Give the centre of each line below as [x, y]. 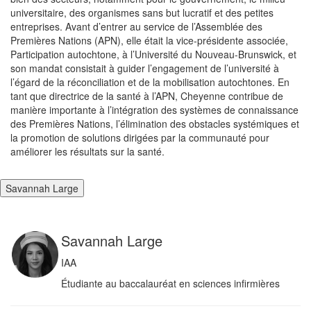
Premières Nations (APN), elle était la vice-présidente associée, [149, 41]
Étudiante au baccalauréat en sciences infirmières [170, 284]
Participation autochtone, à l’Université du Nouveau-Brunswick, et [153, 54]
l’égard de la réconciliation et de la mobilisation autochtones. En [150, 82]
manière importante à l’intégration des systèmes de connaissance [154, 110]
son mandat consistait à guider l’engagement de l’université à [145, 68]
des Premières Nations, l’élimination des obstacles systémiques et [155, 124]
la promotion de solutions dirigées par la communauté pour [140, 138]
